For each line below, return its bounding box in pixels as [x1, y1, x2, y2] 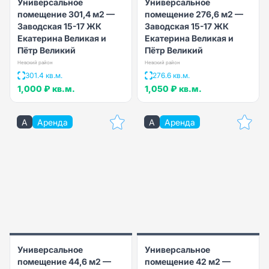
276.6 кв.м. [153, 70, 190, 80]
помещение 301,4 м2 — [17, 8, 115, 19]
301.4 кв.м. [25, 70, 62, 80]
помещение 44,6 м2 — [17, 256, 111, 267]
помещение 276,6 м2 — [145, 8, 243, 19]
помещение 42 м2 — [145, 256, 231, 267]
